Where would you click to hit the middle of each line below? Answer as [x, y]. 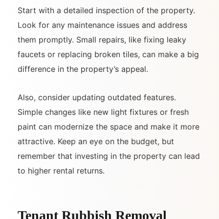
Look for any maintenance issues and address [102, 25]
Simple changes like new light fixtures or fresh [103, 112]
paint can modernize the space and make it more [109, 127]
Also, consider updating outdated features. [97, 98]
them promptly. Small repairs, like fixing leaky [102, 40]
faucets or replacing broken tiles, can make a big [108, 55]
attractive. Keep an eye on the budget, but [96, 142]
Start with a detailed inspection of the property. [106, 11]
